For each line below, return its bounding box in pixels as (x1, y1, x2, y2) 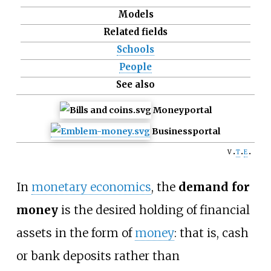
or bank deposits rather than (16, 248, 180, 263)
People (119, 61, 152, 73)
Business (152, 126, 192, 137)
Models (117, 8, 154, 21)
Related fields (103, 26, 168, 38)
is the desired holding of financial (57, 202, 250, 217)
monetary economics (31, 179, 151, 194)
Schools (117, 44, 154, 56)
